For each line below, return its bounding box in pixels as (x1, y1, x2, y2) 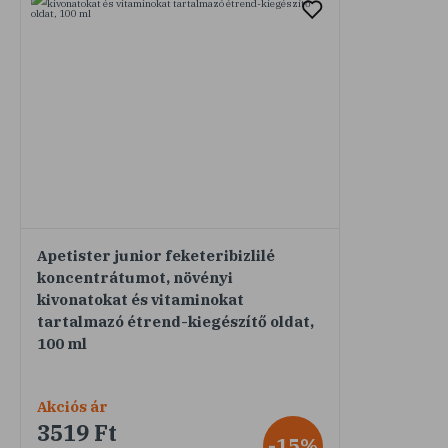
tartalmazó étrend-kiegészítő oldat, (37, 311, 314, 331)
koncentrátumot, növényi (37, 267, 233, 287)
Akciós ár (37, 396, 108, 416)
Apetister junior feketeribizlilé (37, 245, 275, 265)
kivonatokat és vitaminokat (37, 289, 244, 309)
